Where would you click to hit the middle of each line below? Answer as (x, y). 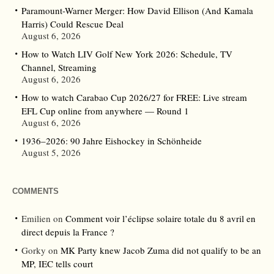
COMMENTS (35, 191)
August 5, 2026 (51, 153)
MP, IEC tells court (57, 264)
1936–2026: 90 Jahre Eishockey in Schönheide (112, 141)
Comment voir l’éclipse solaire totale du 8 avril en (161, 219)
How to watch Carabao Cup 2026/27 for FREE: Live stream (134, 98)
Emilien (36, 219)
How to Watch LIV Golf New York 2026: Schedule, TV (127, 54)
